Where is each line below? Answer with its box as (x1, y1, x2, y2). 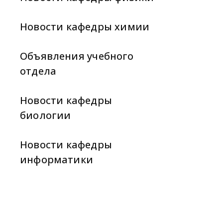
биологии (20, 109, 71, 122)
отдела (20, 64, 57, 78)
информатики (20, 153, 93, 166)
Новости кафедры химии (20, 20, 150, 33)
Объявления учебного (20, 49, 134, 63)
